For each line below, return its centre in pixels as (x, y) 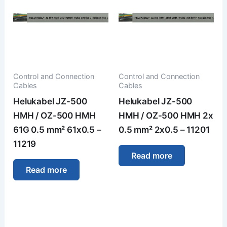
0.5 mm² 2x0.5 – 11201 (164, 129)
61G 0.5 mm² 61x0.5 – (57, 129)
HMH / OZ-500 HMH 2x (166, 115)
